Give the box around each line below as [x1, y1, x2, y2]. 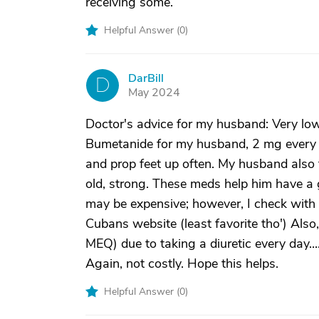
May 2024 [128, 85, 180, 100]
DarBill [128, 70, 164, 86]
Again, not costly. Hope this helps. [85, 255, 278, 272]
